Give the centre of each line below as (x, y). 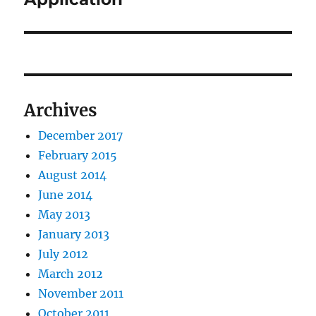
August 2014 (73, 175)
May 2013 (65, 215)
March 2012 (71, 274)
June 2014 (66, 195)
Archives (61, 111)
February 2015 (78, 156)
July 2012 (63, 254)
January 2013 (74, 235)
